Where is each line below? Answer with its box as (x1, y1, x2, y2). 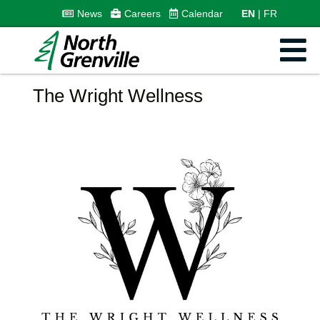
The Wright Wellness (33, 84, 203, 106)
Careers (124, 7, 161, 19)
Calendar (181, 7, 223, 19)
